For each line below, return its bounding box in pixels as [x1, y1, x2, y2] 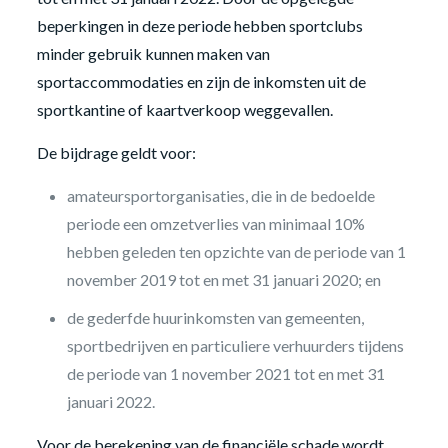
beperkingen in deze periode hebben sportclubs [36, 15, 363, 35]
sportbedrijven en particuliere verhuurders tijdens [66, 335, 404, 355]
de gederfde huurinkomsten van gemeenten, [66, 307, 364, 327]
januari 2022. [66, 391, 155, 411]
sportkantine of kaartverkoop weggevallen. [36, 99, 333, 119]
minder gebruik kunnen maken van [36, 43, 270, 63]
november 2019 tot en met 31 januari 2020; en [66, 269, 381, 289]
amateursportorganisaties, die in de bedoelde [66, 185, 375, 205]
